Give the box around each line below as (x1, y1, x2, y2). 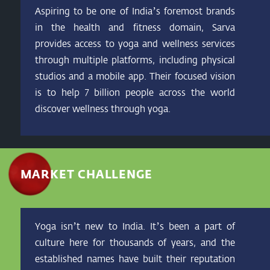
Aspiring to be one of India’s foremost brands (34, 4, 236, 17)
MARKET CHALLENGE (20, 166, 152, 182)
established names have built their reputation (34, 251, 236, 265)
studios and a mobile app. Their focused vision (34, 69, 236, 83)
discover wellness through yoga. (34, 101, 171, 115)
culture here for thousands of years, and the (34, 235, 236, 249)
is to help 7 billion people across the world (34, 85, 236, 99)
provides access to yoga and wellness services (34, 36, 236, 50)
